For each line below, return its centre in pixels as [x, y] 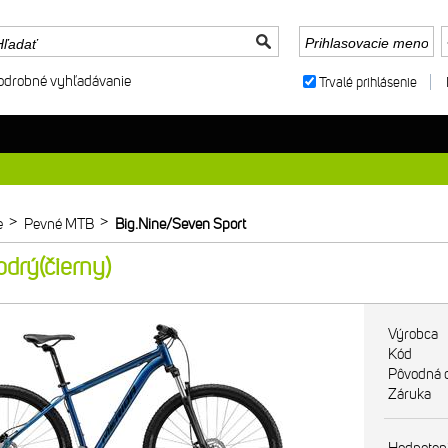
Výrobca [413, 334]
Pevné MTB [59, 224]
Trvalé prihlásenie [368, 82]
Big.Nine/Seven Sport [180, 224]
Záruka [409, 394]
